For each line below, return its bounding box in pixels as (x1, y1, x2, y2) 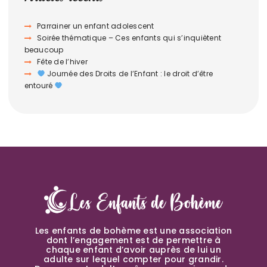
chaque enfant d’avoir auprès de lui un (46, 243, 221, 256)
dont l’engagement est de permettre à (46, 234, 221, 246)
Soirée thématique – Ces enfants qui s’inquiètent (37, 33, 222, 44)
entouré (24, 80, 55, 91)
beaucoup (24, 45, 64, 55)
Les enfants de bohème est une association (35, 224, 232, 237)
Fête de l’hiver (37, 57, 88, 67)
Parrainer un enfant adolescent (37, 21, 154, 32)
